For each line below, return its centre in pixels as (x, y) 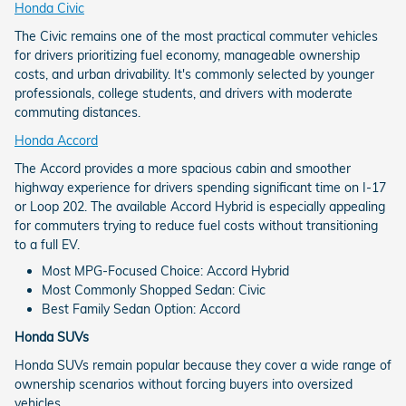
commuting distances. (77, 113)
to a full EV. (47, 245)
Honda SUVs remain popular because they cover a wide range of (203, 366)
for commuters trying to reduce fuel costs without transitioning (196, 226)
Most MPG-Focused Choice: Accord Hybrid (165, 271)
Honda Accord (56, 141)
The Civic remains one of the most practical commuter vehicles (196, 37)
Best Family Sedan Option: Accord (141, 309)
